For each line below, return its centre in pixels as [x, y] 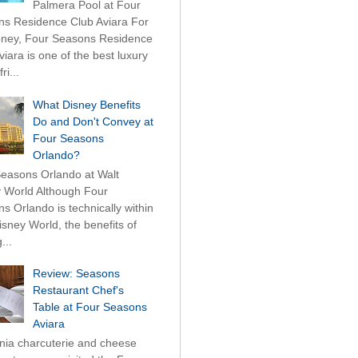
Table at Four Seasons [89, 307]
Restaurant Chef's [78, 290]
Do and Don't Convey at [93, 122]
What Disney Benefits [86, 105]
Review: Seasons [76, 274]
